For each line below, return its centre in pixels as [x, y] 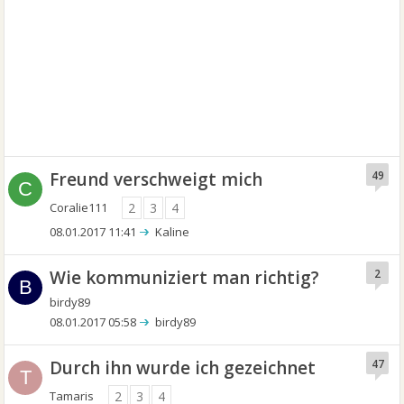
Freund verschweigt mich [156, 179]
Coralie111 [79, 207]
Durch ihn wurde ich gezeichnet [183, 368]
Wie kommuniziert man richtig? [185, 278]
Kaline [173, 232]
